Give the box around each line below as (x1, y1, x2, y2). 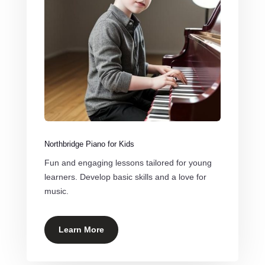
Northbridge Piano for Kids (44, 139, 134, 148)
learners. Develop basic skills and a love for (44, 172, 206, 182)
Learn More (58, 224, 104, 234)
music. (44, 186, 69, 196)
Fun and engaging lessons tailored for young (44, 157, 212, 167)
